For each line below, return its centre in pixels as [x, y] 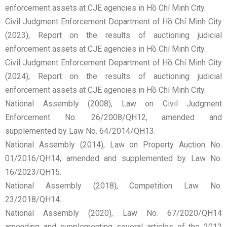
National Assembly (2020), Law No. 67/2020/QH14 [113, 213]
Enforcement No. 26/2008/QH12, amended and [113, 118]
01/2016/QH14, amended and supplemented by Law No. [113, 159]
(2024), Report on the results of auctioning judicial [113, 77]
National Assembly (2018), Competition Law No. [113, 186]
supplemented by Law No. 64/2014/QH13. [80, 131]
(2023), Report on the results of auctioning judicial [113, 35]
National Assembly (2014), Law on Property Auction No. [113, 145]
